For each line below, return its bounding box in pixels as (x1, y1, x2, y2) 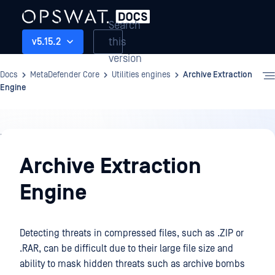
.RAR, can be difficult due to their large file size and (20, 243, 233, 254)
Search (109, 18, 141, 32)
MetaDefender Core (30, 70, 99, 80)
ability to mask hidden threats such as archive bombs (20, 258, 245, 269)
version (109, 52, 142, 65)
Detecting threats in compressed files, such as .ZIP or (20, 228, 244, 239)
